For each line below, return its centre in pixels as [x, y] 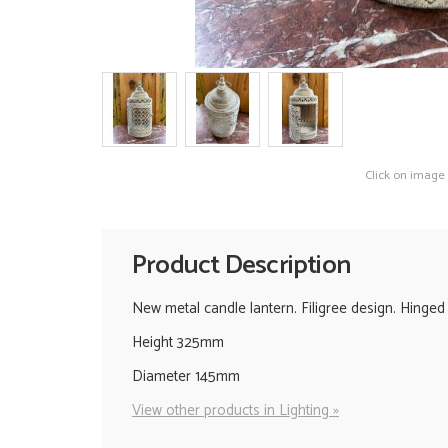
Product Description [241, 266]
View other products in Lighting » [235, 410]
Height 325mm [178, 342]
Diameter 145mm [186, 376]
